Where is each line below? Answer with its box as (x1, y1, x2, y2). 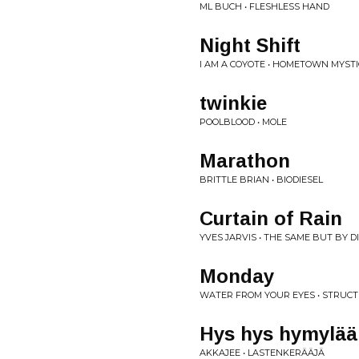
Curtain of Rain (200, 208, 342, 229)
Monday (200, 265, 274, 287)
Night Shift (200, 34, 301, 56)
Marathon (200, 150, 290, 171)
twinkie (200, 92, 267, 114)
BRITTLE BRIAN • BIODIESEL (200, 174, 323, 185)
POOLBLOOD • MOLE (200, 116, 287, 127)
